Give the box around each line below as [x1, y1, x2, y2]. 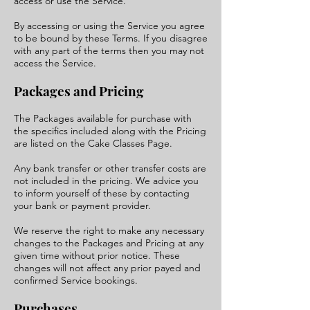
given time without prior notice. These [14, 249, 180, 262]
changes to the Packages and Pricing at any [14, 237, 203, 249]
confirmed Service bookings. [14, 274, 138, 286]
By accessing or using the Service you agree [14, 19, 205, 32]
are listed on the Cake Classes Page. [14, 137, 172, 149]
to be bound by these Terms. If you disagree [14, 32, 208, 44]
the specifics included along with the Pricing [14, 125, 206, 137]
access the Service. [14, 57, 96, 69]
